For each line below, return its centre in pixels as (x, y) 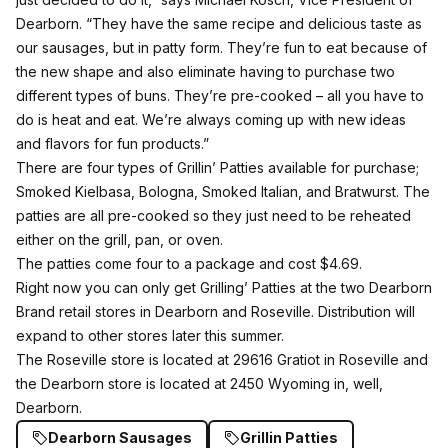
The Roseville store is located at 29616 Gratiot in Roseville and (222, 359)
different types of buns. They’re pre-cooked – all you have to (220, 95)
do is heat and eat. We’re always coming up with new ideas (211, 119)
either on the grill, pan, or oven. (119, 239)
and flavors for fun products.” (112, 143)
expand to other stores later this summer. (150, 335)
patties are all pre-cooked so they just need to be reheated (213, 215)
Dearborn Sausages (120, 437)
